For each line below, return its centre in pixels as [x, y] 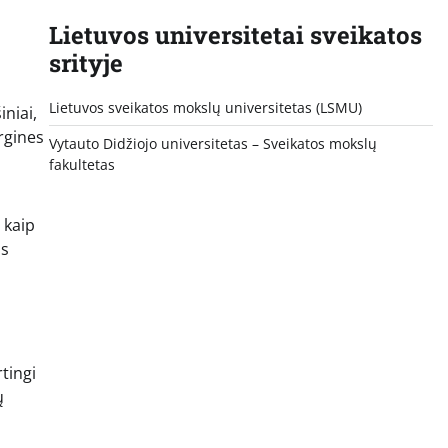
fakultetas [81, 164]
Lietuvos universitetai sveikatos [235, 34]
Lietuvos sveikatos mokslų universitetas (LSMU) [205, 107]
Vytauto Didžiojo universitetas [148, 143]
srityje [85, 62]
